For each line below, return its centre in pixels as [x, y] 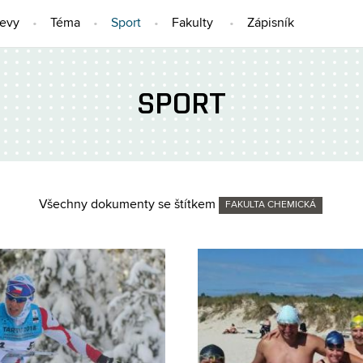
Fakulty [192, 23]
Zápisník [271, 23]
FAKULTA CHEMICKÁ [270, 205]
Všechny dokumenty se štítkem [128, 205]
